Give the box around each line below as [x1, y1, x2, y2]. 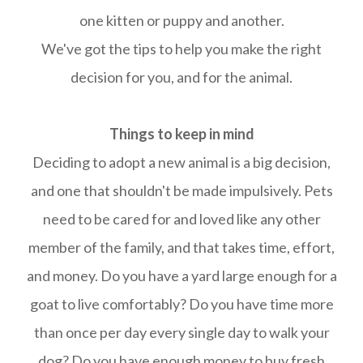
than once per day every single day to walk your [33, 323, 330, 341]
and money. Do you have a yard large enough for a [26, 267, 337, 284]
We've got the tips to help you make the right [41, 40, 322, 58]
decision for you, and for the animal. [70, 68, 293, 86]
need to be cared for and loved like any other [42, 210, 321, 228]
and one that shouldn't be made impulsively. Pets [30, 181, 333, 199]
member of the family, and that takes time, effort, [28, 238, 335, 256]
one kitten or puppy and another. [79, 11, 284, 29]
